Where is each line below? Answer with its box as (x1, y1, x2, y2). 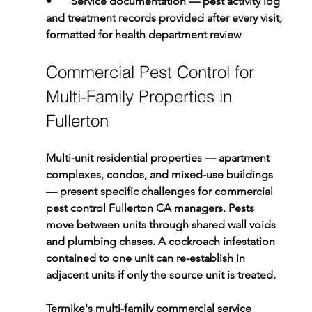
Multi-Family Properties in (45, 86, 237, 107)
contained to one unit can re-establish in (45, 251, 248, 265)
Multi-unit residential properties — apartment (45, 151, 272, 165)
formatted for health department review (45, 28, 241, 42)
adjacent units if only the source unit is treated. (45, 268, 276, 282)
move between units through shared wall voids (45, 218, 279, 232)
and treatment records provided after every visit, (45, 11, 285, 25)
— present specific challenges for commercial (45, 185, 276, 198)
